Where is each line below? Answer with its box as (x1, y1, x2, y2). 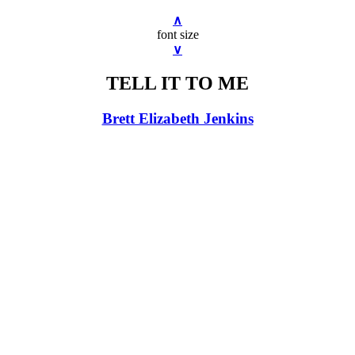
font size (156, 27, 199, 41)
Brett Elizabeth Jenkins (101, 109, 254, 127)
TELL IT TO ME (106, 72, 249, 94)
